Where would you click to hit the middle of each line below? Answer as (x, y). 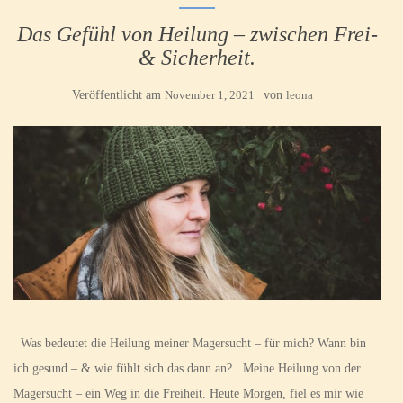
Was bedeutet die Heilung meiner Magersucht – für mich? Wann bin (190, 343)
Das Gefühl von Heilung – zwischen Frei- (197, 34)
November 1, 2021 (210, 95)
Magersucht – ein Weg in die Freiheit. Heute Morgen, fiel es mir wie (188, 393)
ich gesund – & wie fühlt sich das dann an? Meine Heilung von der (187, 368)
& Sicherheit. (197, 58)
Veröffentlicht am (118, 95)
